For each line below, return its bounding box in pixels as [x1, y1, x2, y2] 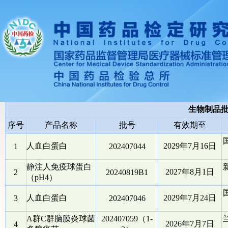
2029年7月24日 [163, 193, 216, 202]
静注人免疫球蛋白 [26, 162, 92, 171]
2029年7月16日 [163, 141, 216, 150]
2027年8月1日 [165, 167, 214, 176]
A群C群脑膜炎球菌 [26, 214, 95, 223]
